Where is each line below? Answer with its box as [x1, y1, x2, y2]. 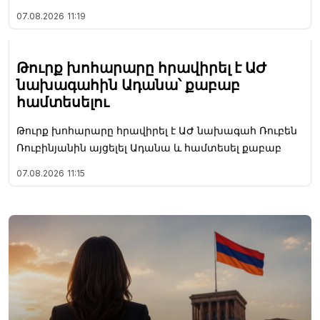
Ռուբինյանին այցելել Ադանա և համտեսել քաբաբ [16, 141, 281, 154]
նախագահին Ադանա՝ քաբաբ [16, 76, 240, 94]
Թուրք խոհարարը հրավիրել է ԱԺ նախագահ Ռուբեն [16, 124, 297, 137]
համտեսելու [16, 94, 109, 111]
